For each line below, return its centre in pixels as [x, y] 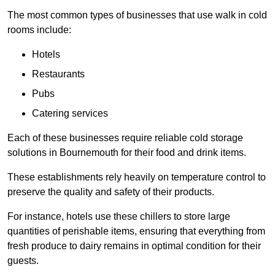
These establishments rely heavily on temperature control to [137, 177]
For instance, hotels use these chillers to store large [119, 217]
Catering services [70, 114]
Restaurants [58, 74]
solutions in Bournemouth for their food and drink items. [127, 153]
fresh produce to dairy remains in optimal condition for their [134, 246]
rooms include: [39, 30]
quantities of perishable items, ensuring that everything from [136, 231]
